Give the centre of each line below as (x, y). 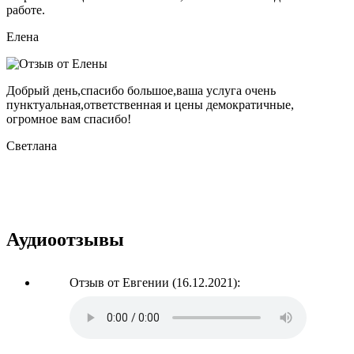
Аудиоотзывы (65, 239)
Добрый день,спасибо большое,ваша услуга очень (141, 90)
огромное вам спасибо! (69, 119)
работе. (26, 9)
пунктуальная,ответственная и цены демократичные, (150, 104)
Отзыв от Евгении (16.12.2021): (155, 282)
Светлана (32, 145)
